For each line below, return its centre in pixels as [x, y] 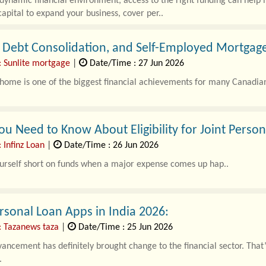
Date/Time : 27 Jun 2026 [135, 64]
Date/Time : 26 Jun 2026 [110, 145]
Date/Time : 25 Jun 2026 [124, 227]
